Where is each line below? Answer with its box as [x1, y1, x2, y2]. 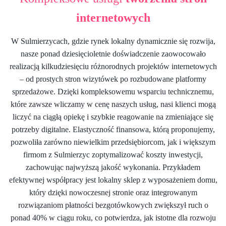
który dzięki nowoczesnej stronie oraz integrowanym [29, 188, 197, 197]
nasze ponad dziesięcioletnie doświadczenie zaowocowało [20, 49, 206, 59]
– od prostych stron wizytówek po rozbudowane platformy [20, 75, 206, 84]
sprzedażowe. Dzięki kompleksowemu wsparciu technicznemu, [12, 87, 214, 96]
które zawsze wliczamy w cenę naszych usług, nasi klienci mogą [10, 100, 216, 109]
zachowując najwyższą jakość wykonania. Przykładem [26, 163, 200, 172]
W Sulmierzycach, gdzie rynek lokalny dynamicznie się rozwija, [11, 37, 215, 46]
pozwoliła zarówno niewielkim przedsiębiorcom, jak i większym [11, 138, 215, 147]
